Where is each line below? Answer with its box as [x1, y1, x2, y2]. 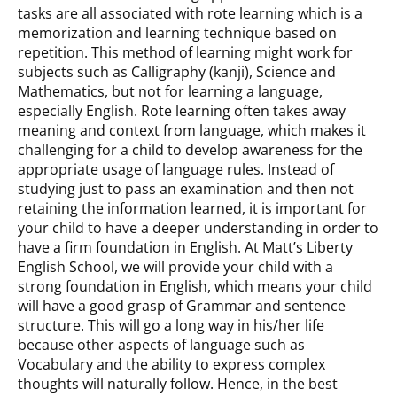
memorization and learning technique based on [18, 23, 337, 43]
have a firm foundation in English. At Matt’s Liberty [18, 237, 353, 258]
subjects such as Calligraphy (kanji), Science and [18, 62, 336, 82]
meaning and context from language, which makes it [18, 121, 366, 141]
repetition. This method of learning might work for [18, 43, 353, 63]
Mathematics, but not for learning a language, [18, 82, 323, 102]
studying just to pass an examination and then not [18, 179, 354, 199]
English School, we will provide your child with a [18, 257, 333, 277]
